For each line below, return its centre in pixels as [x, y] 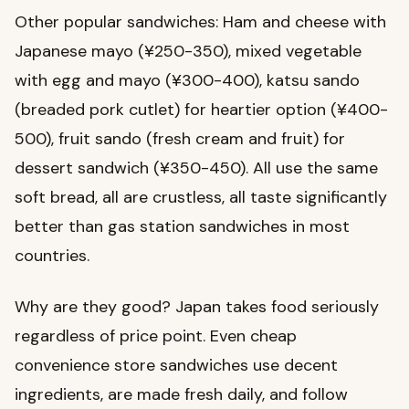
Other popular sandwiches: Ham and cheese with [200, 22]
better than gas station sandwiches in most [182, 227]
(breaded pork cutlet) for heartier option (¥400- [201, 110]
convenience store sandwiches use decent [176, 366]
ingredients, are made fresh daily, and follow [181, 395]
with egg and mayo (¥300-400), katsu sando [187, 81]
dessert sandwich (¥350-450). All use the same [196, 168]
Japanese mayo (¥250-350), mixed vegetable [188, 52]
